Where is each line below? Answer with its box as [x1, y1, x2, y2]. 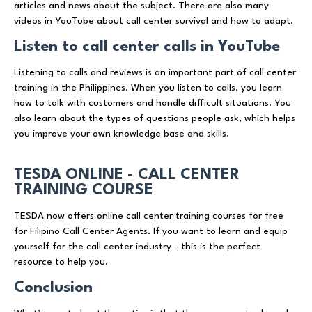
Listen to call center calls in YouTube [14, 38, 280, 54]
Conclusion [14, 279, 93, 295]
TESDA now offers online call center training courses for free [14, 210, 283, 221]
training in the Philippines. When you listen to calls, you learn [14, 82, 282, 93]
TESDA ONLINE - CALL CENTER [14, 166, 240, 182]
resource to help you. [14, 256, 108, 267]
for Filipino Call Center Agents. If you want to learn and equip [14, 226, 288, 236]
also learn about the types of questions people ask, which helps [14, 113, 295, 123]
